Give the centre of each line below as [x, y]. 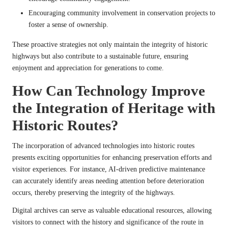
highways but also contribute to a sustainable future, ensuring [100, 56]
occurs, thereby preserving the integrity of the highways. [94, 192]
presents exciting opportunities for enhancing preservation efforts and [112, 157]
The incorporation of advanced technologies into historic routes [103, 146]
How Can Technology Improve [109, 90]
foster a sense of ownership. [68, 24]
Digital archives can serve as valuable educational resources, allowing [112, 210]
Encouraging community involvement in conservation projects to [122, 13]
